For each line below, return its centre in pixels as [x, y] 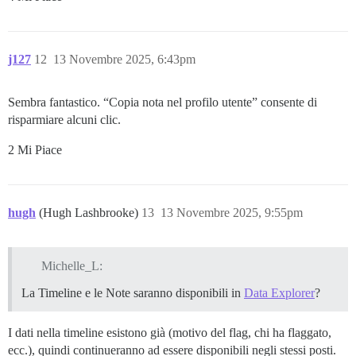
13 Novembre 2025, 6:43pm [124, 60]
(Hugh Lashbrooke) [90, 213]
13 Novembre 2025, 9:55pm [232, 213]
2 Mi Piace [35, 150]
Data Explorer [279, 292]
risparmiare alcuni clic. [64, 120]
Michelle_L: [72, 265]
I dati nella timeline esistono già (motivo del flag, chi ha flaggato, [170, 332]
